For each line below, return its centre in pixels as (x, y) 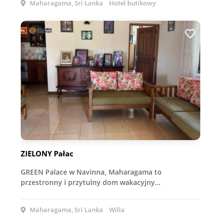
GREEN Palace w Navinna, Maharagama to (91, 172)
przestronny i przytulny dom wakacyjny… (91, 183)
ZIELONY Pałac (47, 154)
